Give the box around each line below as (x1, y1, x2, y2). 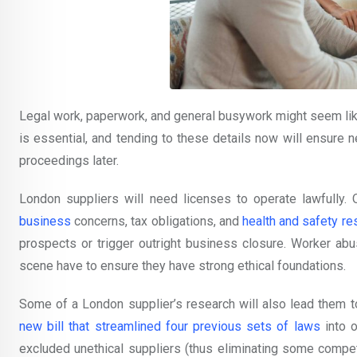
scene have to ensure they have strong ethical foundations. (19, 258, 346, 274)
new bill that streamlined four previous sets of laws (19, 319, 320, 335)
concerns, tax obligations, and (71, 214, 242, 229)
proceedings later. (19, 153, 119, 169)
